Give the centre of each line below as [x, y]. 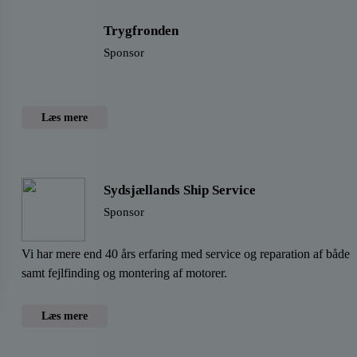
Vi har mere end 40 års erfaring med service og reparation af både [185, 254]
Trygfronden [141, 30]
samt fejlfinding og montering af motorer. [124, 273]
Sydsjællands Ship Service [179, 190]
